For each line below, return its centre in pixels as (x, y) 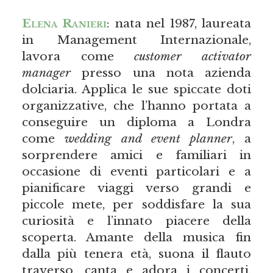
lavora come (78, 56)
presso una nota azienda (161, 73)
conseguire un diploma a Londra (136, 122)
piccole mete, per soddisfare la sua (136, 204)
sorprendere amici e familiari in (136, 155)
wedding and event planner (148, 139)
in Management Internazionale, (136, 40)
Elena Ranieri (64, 23)
